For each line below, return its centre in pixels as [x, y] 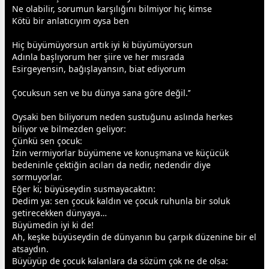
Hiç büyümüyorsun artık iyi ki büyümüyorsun [102, 45]
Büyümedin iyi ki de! [53, 225]
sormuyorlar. [37, 177]
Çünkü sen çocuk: [47, 141]
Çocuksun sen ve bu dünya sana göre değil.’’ [101, 93]
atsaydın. [30, 249]
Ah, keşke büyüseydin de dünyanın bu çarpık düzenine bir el [134, 237]
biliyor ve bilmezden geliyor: [69, 129]
